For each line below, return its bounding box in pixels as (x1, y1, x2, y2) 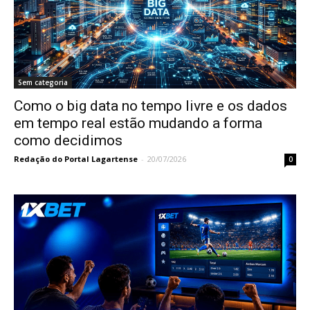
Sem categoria (18, 77, 68, 88)
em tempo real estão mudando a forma (14, 115, 262, 132)
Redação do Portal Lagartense (14, 154, 138, 165)
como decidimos (14, 132, 122, 149)
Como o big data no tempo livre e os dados (14, 98, 287, 115)
